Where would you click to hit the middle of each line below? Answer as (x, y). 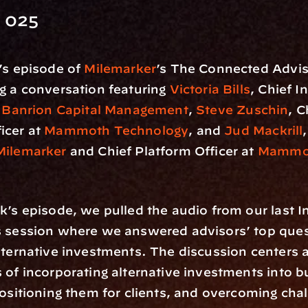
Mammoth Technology (117, 130)
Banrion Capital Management (95, 110)
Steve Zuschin (242, 110)
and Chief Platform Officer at (162, 151)
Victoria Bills (210, 89)
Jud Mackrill (264, 130)
